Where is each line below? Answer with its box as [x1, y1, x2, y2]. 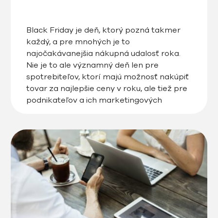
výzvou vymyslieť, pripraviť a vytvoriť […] [26, 118, 181, 129]
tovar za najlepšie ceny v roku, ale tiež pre [26, 83, 188, 94]
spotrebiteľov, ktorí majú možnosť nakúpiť [26, 72, 189, 83]
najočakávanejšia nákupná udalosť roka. [26, 48, 181, 59]
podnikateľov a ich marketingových [26, 95, 163, 106]
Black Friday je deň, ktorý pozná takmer [26, 25, 181, 36]
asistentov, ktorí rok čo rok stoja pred [26, 107, 171, 118]
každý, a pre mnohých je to [26, 36, 130, 48]
